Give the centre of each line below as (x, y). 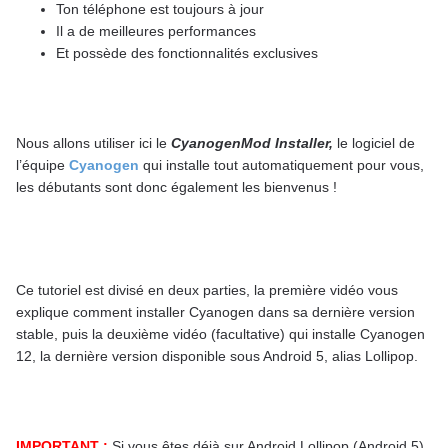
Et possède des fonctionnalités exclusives (187, 53)
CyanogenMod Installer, (252, 143)
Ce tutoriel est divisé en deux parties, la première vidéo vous (207, 290)
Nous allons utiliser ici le (91, 143)
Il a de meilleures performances (156, 31)
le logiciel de (376, 143)
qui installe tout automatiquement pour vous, (283, 165)
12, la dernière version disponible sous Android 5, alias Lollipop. (217, 356)
